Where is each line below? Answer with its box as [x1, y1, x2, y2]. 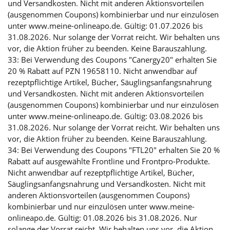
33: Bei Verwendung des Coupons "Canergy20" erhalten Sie [8, 54, 217, 65]
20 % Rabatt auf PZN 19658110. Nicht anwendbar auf [8, 65, 197, 76]
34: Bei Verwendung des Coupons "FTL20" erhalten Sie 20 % [8, 144, 220, 155]
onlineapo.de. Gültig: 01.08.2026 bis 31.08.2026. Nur [8, 212, 197, 223]
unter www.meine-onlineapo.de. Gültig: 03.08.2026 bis [8, 110, 203, 121]
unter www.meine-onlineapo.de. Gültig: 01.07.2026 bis [8, 20, 203, 31]
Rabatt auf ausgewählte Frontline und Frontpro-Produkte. [8, 156, 210, 166]
